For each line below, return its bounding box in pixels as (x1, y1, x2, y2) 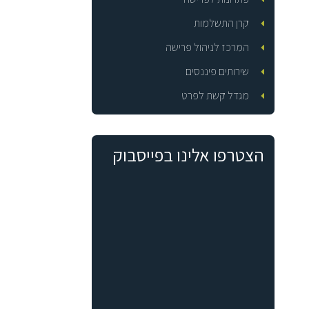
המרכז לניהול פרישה (165, 39, 249, 54)
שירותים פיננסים (185, 63, 249, 79)
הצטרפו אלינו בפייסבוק (113, 142, 264, 166)
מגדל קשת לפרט (181, 88, 249, 103)
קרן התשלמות (193, 15, 249, 30)
